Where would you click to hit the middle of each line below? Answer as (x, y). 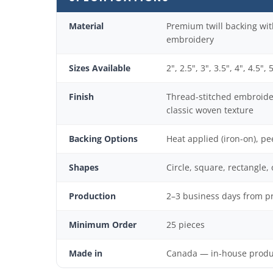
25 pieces (186, 225)
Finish (81, 97)
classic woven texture (210, 110)
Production (92, 196)
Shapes (84, 167)
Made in (86, 253)
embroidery (190, 39)
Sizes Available (100, 68)
